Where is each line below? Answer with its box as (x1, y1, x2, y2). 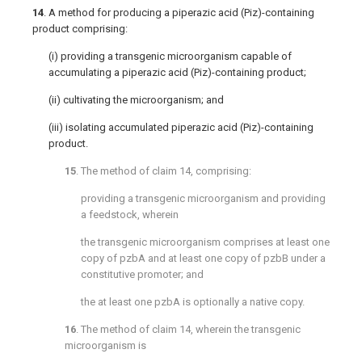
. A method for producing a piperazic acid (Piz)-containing (44, 6, 314, 19)
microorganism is (65, 339, 146, 352)
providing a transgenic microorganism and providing (81, 192, 326, 205)
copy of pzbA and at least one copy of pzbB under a (81, 252, 326, 265)
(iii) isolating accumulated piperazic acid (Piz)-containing (48, 121, 314, 134)
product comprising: (32, 23, 128, 36)
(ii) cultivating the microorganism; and (48, 94, 224, 107)
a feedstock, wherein (81, 208, 179, 221)
